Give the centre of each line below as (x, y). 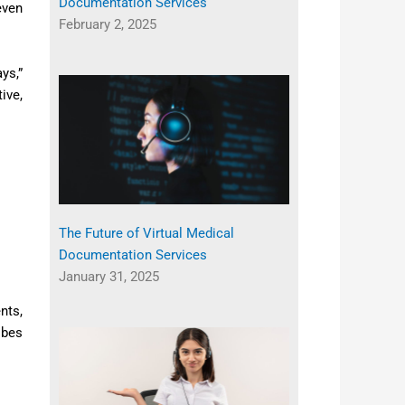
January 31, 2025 (108, 277)
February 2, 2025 (107, 24)
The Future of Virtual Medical (146, 234)
